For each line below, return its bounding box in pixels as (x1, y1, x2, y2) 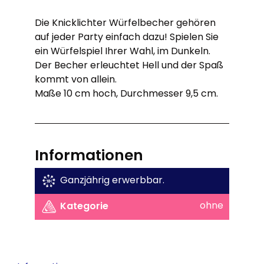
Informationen (35, 145, 144, 166)
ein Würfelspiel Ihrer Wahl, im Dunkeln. (35, 44, 211, 58)
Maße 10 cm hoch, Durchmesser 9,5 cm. (35, 87, 219, 100)
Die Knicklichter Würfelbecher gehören (35, 16, 216, 29)
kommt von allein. (35, 72, 117, 86)
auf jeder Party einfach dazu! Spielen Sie (35, 30, 219, 44)
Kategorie (60, 199, 109, 213)
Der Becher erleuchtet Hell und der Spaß (35, 58, 224, 72)
